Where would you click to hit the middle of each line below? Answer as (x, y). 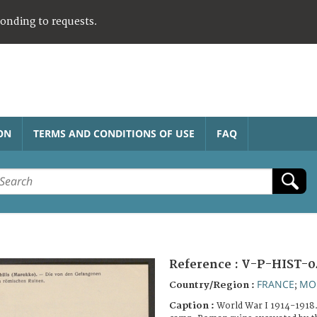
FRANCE (276, 284)
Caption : (193, 305)
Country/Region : (213, 285)
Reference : (205, 264)
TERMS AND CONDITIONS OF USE (114, 133)
